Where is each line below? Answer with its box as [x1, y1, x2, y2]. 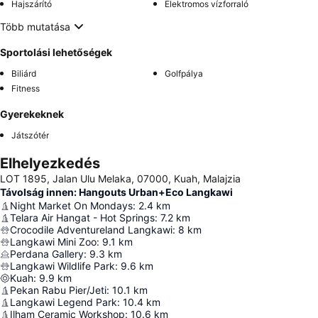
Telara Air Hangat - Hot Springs [10, 212, 155, 224]
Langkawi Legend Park [10, 296, 117, 308]
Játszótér [11, 130, 49, 141]
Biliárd [11, 68, 36, 79]
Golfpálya [165, 68, 203, 79]
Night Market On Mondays [10, 199, 133, 212]
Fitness [11, 83, 40, 94]
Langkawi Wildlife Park [10, 260, 115, 272]
